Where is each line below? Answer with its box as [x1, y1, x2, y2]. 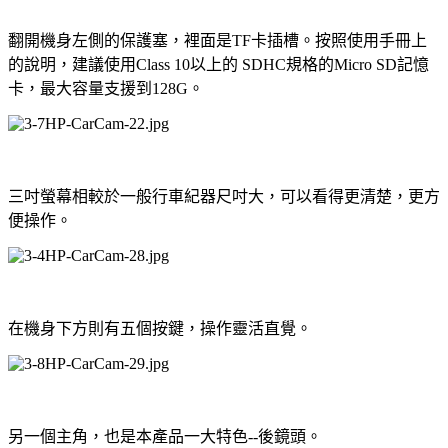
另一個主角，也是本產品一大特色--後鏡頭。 [8, 427, 322, 445]
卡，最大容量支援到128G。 [8, 79, 204, 97]
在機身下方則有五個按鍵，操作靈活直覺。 [8, 319, 312, 337]
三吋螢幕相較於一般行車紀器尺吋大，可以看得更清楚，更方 [8, 187, 440, 205]
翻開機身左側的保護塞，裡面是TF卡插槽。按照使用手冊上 [8, 31, 427, 49]
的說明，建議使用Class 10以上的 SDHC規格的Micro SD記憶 [8, 55, 429, 73]
